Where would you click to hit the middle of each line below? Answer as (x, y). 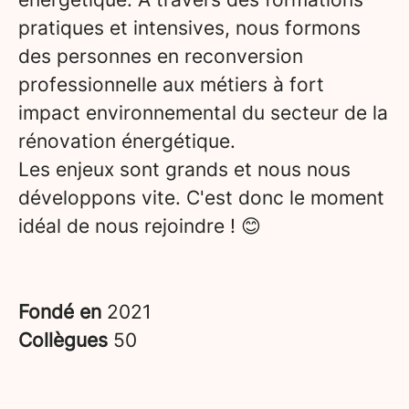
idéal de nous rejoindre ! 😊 (140, 226)
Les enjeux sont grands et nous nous (184, 169)
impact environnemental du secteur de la (203, 113)
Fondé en (63, 312)
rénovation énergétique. (127, 141)
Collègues (66, 340)
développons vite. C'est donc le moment (201, 198)
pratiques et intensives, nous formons (189, 28)
